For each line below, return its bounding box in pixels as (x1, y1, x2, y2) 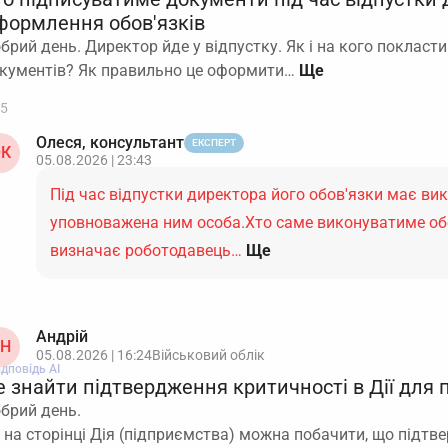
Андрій (36, 327, 88, 346)
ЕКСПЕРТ (192, 137, 236, 148)
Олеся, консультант (36, 133, 184, 152)
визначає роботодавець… (50, 241, 242, 260)
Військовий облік (152, 347, 265, 363)
